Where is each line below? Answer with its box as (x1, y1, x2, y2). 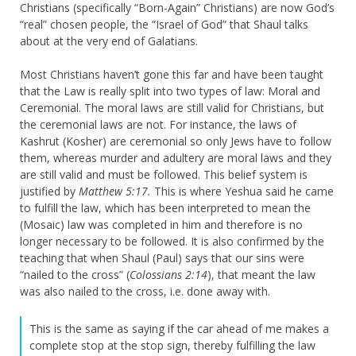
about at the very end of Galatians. (20, 33, 198, 48)
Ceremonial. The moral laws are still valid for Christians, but (20, 99, 324, 115)
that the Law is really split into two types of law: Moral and (20, 83, 320, 99)
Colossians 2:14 (130, 266, 207, 282)
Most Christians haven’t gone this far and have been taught (20, 66, 323, 82)
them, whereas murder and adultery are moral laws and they (20, 149, 331, 165)
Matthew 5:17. (79, 183, 151, 199)
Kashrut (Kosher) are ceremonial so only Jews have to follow (20, 133, 331, 149)
